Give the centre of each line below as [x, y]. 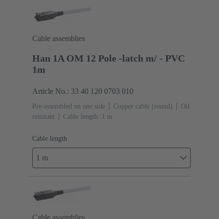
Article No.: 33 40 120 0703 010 [83, 91]
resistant [44, 116]
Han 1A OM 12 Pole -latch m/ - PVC [109, 58]
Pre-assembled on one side [69, 106]
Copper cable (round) [143, 106]
